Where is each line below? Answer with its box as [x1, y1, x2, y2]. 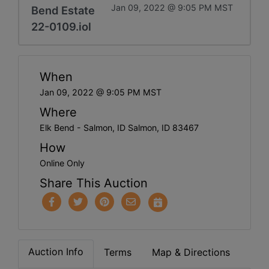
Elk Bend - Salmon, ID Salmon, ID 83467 [40, 122, 199, 133]
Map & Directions [152, 246, 230, 258]
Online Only [40, 157, 85, 168]
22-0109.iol [31, 19, 91, 33]
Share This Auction [40, 175, 148, 190]
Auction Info [28, 245, 83, 258]
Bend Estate [31, 3, 95, 17]
